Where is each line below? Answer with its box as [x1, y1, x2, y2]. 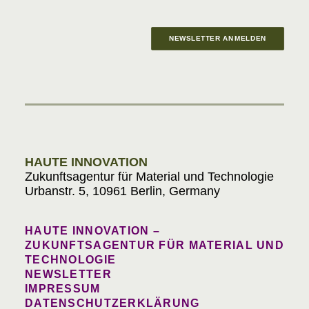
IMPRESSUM [25, 283, 101, 295]
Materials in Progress [97, 94, 212, 108]
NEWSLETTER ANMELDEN [168, 34, 267, 43]
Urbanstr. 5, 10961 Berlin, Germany [25, 184, 220, 198]
